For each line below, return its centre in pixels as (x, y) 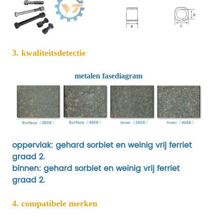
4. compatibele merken (55, 204)
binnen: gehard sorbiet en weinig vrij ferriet (96, 169)
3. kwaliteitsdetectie (49, 53)
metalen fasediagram (108, 76)
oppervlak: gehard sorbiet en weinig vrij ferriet (102, 146)
